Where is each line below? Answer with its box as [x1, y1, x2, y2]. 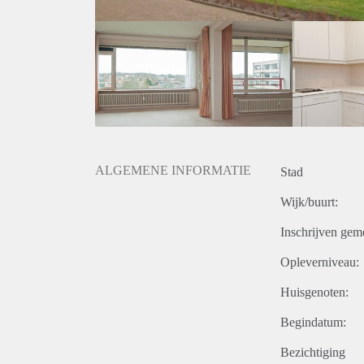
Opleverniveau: [280, 255, 359, 270]
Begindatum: [280, 315, 346, 330]
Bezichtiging [280, 345, 345, 360]
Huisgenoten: [280, 285, 349, 300]
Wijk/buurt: [280, 195, 338, 210]
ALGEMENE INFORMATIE [95, 163, 251, 178]
